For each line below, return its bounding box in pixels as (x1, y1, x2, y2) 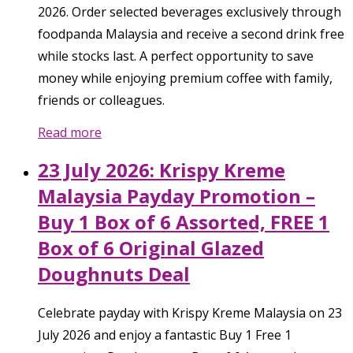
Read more (38, 123, 102, 141)
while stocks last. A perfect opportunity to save (38, 46, 314, 65)
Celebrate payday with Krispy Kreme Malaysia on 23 (38, 304, 342, 322)
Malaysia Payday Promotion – (38, 182, 315, 209)
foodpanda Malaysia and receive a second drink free (38, 24, 344, 43)
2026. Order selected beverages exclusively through (38, 2, 341, 20)
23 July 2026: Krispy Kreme (38, 156, 285, 183)
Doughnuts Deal (38, 260, 190, 287)
